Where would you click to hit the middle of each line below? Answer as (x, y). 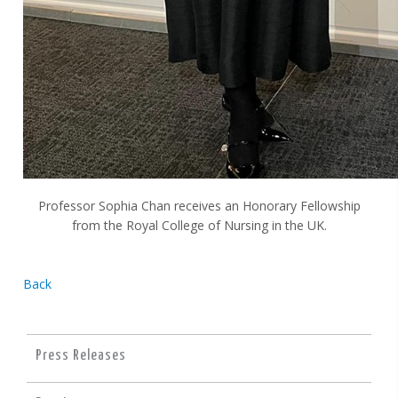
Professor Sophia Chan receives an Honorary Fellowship (199, 206)
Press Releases (81, 356)
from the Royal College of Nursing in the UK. (199, 226)
